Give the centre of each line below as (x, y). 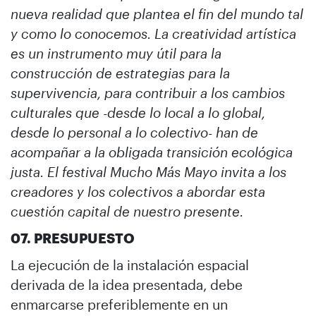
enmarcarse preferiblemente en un (119, 304)
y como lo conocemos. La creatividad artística (153, 33)
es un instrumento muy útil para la (116, 53)
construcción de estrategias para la (120, 73)
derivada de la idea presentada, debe (127, 284)
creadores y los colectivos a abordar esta (138, 191)
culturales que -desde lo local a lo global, (138, 112)
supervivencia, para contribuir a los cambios (148, 92)
